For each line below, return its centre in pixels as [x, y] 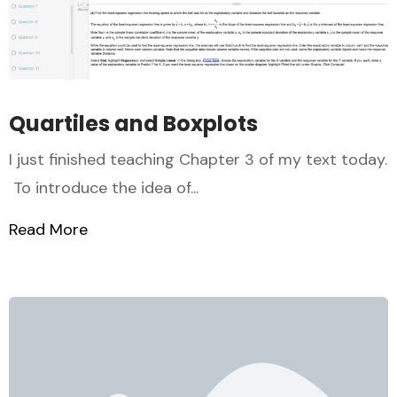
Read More [48, 230]
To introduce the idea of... [104, 188]
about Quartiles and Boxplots [196, 230]
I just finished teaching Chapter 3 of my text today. [198, 160]
